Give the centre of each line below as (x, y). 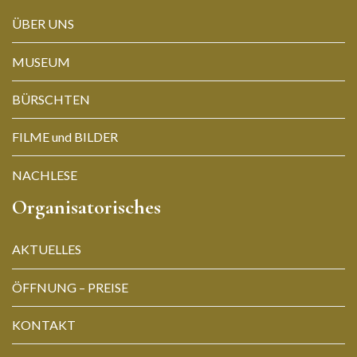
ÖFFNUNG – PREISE (70, 287)
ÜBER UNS (43, 24)
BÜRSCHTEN (51, 99)
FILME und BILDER (65, 137)
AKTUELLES (47, 249)
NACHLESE (45, 175)
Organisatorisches (86, 206)
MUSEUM (41, 61)
